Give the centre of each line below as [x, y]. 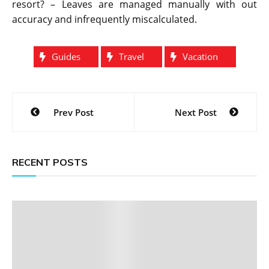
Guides [66, 57]
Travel [131, 57]
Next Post [195, 113]
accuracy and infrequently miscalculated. [104, 20]
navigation [54, 123]
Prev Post [73, 113]
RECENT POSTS [50, 162]
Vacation [200, 57]
